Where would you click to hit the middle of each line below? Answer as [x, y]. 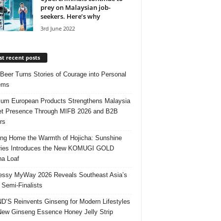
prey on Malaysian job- [75, 7]
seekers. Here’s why [70, 16]
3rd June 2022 [57, 28]
